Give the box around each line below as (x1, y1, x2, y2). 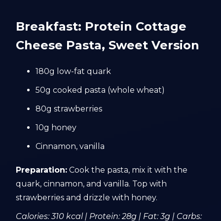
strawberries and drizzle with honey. (16, 193, 158, 202)
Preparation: (16, 165, 68, 175)
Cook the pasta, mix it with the (67, 165, 188, 175)
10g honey (36, 123, 77, 132)
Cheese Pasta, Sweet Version (16, 38, 200, 52)
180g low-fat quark (36, 67, 111, 76)
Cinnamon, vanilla (36, 142, 105, 151)
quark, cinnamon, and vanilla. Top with (16, 179, 167, 188)
